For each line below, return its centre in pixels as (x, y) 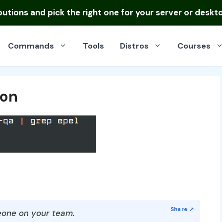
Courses (194, 46)
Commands (31, 46)
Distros (134, 46)
